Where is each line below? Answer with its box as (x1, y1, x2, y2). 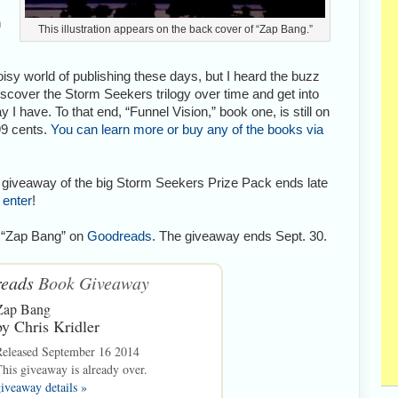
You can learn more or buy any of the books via (51, 121, 323, 137)
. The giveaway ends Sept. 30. (152, 227, 327, 243)
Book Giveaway (34, 270, 149, 294)
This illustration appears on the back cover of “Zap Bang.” (37, 22, 313, 36)
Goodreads (87, 227, 152, 243)
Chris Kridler (14, 314, 99, 337)
